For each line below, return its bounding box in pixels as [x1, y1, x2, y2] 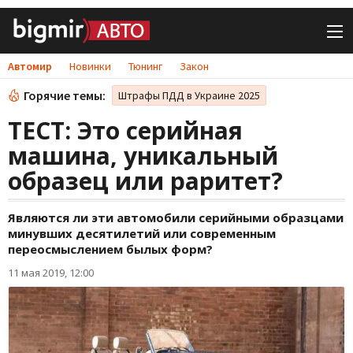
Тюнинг [128, 59, 162, 73]
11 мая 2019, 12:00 [8, 266, 94, 280]
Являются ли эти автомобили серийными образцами [8, 210, 344, 225]
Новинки [69, 59, 111, 73]
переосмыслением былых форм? [8, 241, 213, 257]
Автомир [8, 59, 52, 73]
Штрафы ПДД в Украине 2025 [118, 88, 260, 102]
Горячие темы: [24, 87, 106, 103]
